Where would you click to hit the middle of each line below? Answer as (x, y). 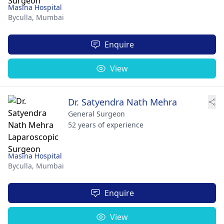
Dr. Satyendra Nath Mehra (122, 102)
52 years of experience (106, 125)
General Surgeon (96, 114)
